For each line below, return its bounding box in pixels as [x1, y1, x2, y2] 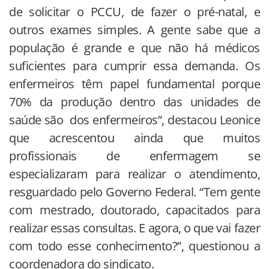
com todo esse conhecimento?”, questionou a [9, 238, 260, 255]
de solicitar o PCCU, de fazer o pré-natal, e [9, 4, 260, 20]
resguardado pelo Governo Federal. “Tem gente [9, 184, 260, 201]
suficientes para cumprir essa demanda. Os [9, 58, 260, 74]
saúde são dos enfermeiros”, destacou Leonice [9, 112, 260, 128]
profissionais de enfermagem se [9, 148, 260, 165]
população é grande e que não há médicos [9, 40, 260, 56]
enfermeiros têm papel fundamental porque [9, 76, 260, 92]
